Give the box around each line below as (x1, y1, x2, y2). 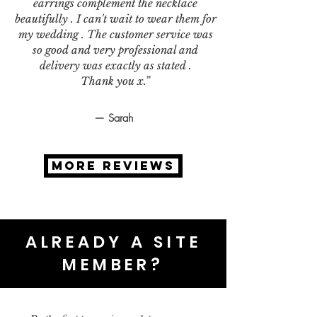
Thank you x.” (81, 74, 150, 88)
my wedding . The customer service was (18, 27, 213, 41)
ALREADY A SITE (25, 230, 202, 253)
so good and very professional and (33, 42, 198, 57)
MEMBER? (62, 253, 164, 276)
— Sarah (93, 110, 133, 125)
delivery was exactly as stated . (39, 58, 192, 72)
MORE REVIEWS (52, 157, 175, 173)
